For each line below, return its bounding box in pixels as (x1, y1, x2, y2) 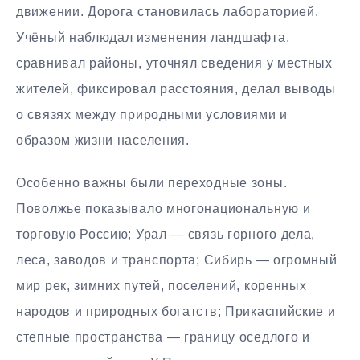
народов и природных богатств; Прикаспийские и (16, 304, 336, 318)
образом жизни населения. (16, 133, 190, 147)
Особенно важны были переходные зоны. (16, 175, 288, 190)
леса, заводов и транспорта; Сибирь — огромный (16, 252, 337, 267)
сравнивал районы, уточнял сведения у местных (16, 55, 333, 70)
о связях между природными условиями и (16, 107, 288, 121)
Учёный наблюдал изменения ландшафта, (16, 30, 290, 44)
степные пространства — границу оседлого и (16, 329, 310, 344)
